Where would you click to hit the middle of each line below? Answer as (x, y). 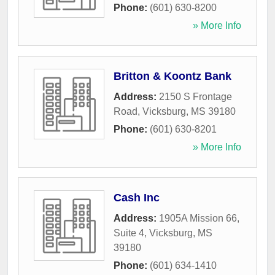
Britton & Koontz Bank (172, 76)
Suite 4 (129, 233)
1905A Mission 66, (199, 219)
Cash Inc (137, 198)
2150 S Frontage (196, 97)
